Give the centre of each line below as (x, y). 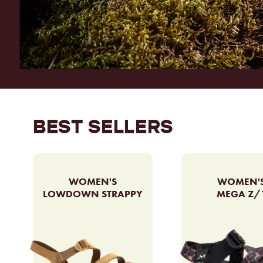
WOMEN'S (93, 181)
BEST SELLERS (103, 127)
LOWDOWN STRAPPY (93, 194)
